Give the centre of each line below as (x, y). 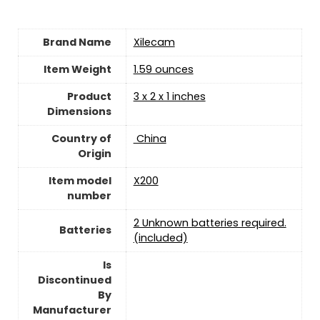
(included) (160, 237)
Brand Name (77, 42)
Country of (81, 138)
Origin (94, 153)
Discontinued (74, 280)
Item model (80, 180)
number (89, 195)
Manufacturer (72, 310)
